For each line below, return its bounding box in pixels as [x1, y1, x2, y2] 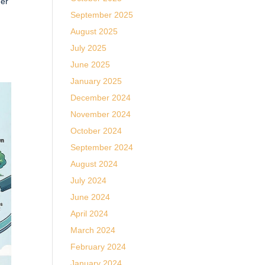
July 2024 [70, 176, 107, 185]
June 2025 [70, 60, 111, 69]
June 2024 [70, 192, 111, 202]
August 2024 [70, 159, 118, 169]
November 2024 [70, 109, 131, 119]
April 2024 [70, 209, 109, 218]
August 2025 [70, 27, 118, 36]
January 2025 [70, 76, 122, 86]
